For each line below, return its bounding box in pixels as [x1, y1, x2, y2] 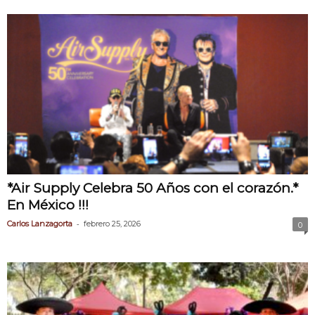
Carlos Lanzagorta [7, 219, 72, 229]
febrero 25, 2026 [84, 219, 141, 229]
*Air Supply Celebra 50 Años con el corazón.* [7, 180, 298, 197]
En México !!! [7, 197, 89, 214]
